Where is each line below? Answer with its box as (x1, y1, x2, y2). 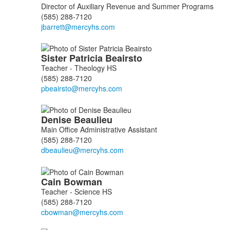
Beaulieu (73, 113, 115, 127)
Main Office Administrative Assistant (41, 124, 157, 135)
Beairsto (105, 51, 145, 65)
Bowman (63, 175, 105, 188)
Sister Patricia (41, 51, 105, 65)
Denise (41, 113, 74, 127)
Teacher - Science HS (41, 186, 112, 197)
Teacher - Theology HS (41, 62, 117, 73)
